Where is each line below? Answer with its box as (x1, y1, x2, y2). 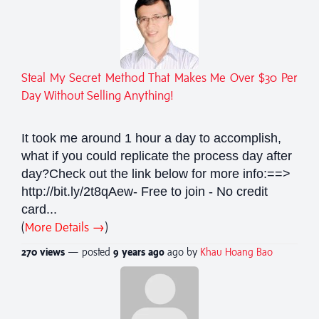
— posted (65, 245, 113, 258)
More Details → (25, 219, 105, 234)
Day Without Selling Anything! (21, 88, 174, 103)
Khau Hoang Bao (200, 245, 273, 258)
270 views (21, 245, 65, 258)
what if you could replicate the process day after (21, 148, 292, 163)
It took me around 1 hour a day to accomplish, (21, 130, 281, 145)
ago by (167, 245, 200, 258)
